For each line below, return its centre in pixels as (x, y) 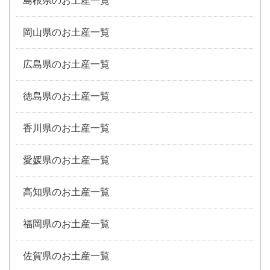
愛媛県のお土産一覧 (66, 160)
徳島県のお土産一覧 (66, 96)
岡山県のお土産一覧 (66, 32)
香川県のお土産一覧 (66, 128)
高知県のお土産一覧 (66, 192)
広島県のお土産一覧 (66, 64)
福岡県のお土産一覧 (66, 224)
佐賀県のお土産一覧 (66, 256)
